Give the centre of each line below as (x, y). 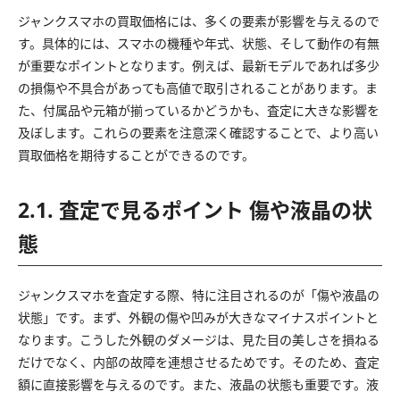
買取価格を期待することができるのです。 (136, 154)
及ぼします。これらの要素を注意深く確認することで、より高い (198, 132)
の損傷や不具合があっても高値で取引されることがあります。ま (198, 87)
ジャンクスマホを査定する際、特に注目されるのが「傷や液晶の (199, 295)
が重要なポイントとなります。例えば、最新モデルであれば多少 (199, 65)
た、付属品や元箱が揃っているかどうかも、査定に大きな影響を (199, 110)
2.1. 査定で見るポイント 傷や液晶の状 (195, 209)
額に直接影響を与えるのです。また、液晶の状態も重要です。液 (198, 384)
